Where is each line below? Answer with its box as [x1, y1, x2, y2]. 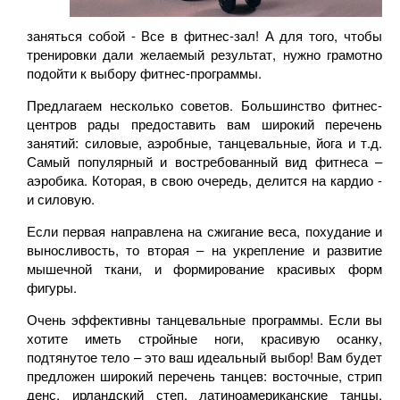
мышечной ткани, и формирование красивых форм [27, 258, 382, 278]
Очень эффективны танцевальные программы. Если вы [27, 309, 382, 329]
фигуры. [27, 277, 77, 296]
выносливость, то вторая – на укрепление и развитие [27, 239, 382, 259]
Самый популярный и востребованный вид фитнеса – [27, 151, 382, 171]
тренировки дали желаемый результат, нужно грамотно [27, 44, 382, 63]
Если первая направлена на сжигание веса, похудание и [27, 221, 382, 240]
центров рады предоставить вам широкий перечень [27, 113, 382, 133]
